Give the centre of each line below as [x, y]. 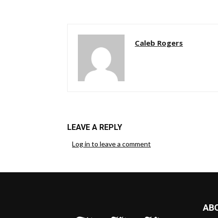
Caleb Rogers [159, 43]
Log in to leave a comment [111, 144]
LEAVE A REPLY [95, 127]
